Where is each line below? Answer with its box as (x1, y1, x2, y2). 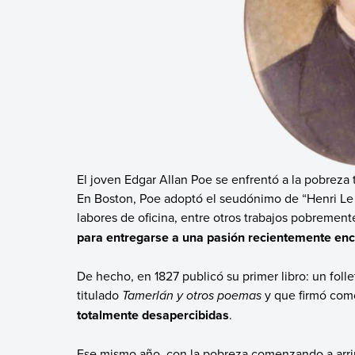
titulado (76, 285, 122, 303)
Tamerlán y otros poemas (121, 285, 261, 304)
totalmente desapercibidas (76, 305, 229, 324)
